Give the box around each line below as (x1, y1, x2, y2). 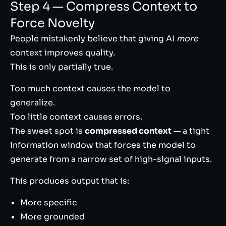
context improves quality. (10, 47, 115, 58)
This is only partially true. (10, 62, 113, 72)
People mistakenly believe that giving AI (10, 33, 177, 44)
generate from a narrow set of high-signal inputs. (10, 154, 212, 164)
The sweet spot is (10, 126, 85, 136)
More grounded (20, 211, 85, 222)
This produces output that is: (10, 176, 129, 186)
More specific (20, 197, 77, 208)
